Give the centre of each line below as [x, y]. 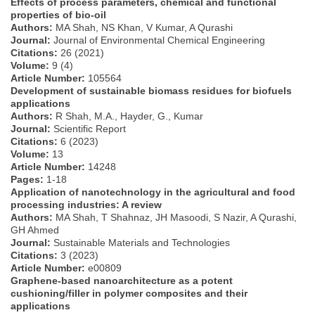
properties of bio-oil [58, 14]
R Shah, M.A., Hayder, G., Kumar [128, 116]
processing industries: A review [86, 204]
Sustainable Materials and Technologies [140, 242]
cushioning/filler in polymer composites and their [129, 293]
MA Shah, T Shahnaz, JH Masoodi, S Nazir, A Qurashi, [175, 217]
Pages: [27, 179]
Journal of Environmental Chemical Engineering [158, 40]
